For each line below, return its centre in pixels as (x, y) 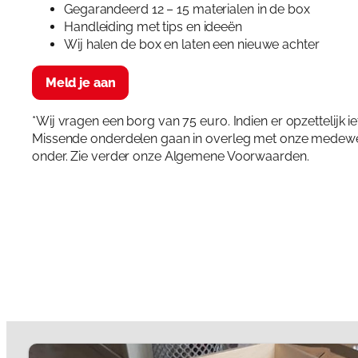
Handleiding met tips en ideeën (153, 26)
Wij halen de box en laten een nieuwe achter (192, 44)
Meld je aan (80, 82)
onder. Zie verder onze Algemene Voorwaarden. (171, 157)
